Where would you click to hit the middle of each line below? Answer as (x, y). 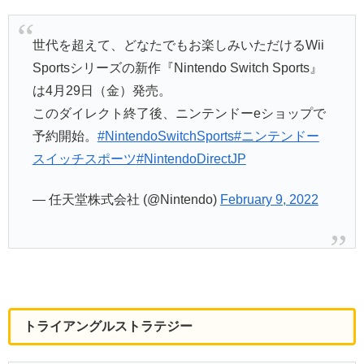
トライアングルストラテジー (108, 326)
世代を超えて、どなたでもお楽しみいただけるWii (178, 45)
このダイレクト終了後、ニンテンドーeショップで (179, 113)
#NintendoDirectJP (191, 158)
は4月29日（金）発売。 (102, 90)
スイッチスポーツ (84, 158)
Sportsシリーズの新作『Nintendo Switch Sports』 (177, 67)
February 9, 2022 (269, 200)
